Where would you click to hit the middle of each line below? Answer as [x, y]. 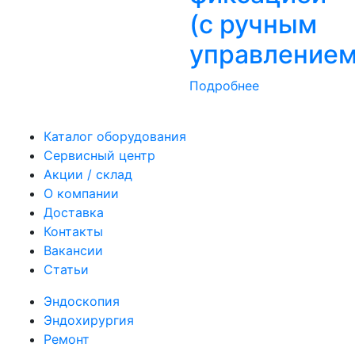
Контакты [73, 231]
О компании [81, 193]
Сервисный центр [99, 155]
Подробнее [224, 85]
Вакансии [73, 250]
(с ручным [253, 24]
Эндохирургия [89, 320]
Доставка [74, 212]
